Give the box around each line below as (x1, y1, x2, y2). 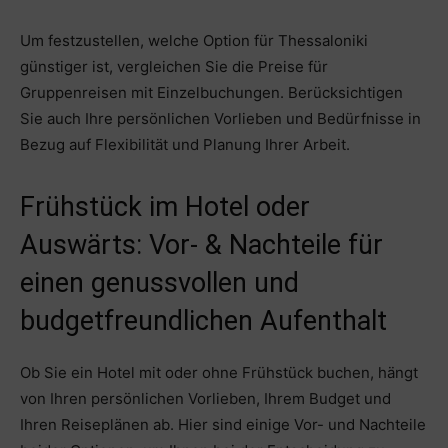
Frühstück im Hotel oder (20, 191, 310, 224)
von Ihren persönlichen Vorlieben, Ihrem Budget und (20, 389, 391, 409)
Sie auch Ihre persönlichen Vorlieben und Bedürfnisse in (20, 109, 421, 129)
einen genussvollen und (20, 267, 299, 300)
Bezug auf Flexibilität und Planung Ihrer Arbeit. (20, 135, 350, 155)
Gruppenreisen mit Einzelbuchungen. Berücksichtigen (20, 83, 403, 103)
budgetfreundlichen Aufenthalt (20, 305, 387, 338)
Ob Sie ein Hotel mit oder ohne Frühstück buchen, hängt (20, 363, 418, 383)
